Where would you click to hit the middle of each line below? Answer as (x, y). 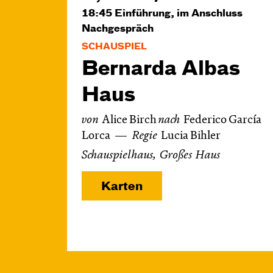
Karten (122, 187)
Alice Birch (130, 120)
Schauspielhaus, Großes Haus (151, 156)
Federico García (222, 120)
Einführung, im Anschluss (179, 14)
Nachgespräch (118, 29)
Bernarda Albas (161, 69)
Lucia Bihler (191, 136)
